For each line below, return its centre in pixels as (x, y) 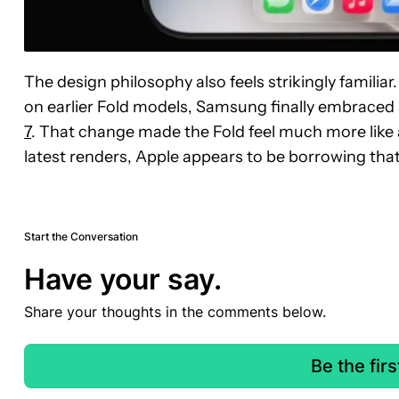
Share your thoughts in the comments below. (175, 312)
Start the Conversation (81, 237)
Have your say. (123, 280)
